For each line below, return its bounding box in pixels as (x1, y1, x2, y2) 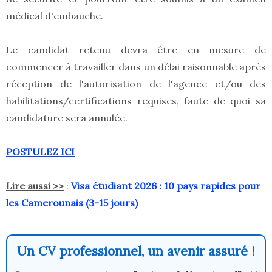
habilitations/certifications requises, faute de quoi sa (6, 95, 266, 107)
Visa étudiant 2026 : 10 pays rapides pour (71, 180, 260, 192)
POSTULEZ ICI (6, 146, 75, 158)
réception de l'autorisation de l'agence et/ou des (6, 78, 266, 90)
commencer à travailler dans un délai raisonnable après (6, 61, 266, 73)
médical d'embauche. (6, 10, 103, 22)
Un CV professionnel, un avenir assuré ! (17, 243, 255, 260)
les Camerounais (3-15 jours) (6, 197, 138, 209)
